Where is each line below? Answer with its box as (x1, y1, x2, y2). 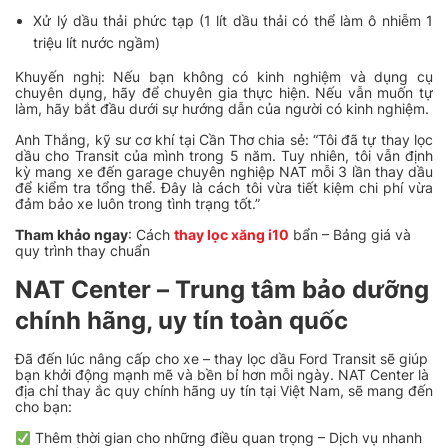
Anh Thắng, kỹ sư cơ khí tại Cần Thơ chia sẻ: (15, 131, 313, 149)
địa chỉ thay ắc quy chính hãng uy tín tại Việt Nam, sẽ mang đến (15, 382, 433, 400)
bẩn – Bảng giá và (289, 226, 411, 244)
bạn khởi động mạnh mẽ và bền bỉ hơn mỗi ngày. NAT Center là (15, 366, 429, 384)
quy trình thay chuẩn (15, 242, 150, 260)
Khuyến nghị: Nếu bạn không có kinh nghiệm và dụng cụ (15, 68, 433, 86)
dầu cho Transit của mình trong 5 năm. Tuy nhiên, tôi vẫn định (15, 147, 433, 165)
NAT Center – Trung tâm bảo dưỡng (15, 275, 429, 305)
